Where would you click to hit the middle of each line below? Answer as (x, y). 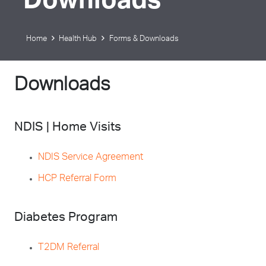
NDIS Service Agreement (91, 158)
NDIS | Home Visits (68, 128)
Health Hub (78, 39)
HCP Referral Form (77, 179)
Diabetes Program (66, 218)
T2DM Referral (69, 248)
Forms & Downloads (144, 39)
